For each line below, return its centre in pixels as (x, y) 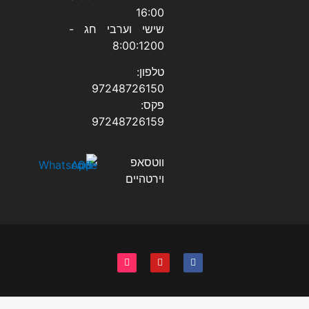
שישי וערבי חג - (117, 29)
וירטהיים (145, 178)
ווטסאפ (148, 162)
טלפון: (151, 72)
